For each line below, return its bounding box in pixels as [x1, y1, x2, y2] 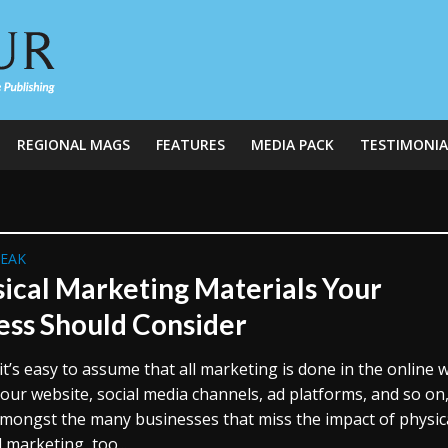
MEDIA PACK [250, 135, 334, 154]
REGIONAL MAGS [16, 135, 130, 154]
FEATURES [155, 135, 225, 154]
